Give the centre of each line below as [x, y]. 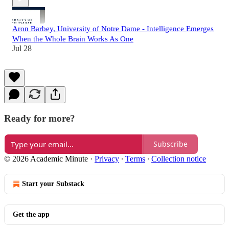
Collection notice [179, 158]
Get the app [31, 214]
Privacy [107, 158]
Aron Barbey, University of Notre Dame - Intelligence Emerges [113, 29]
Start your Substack [53, 184]
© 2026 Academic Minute [46, 158]
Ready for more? [40, 119]
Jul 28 [22, 49]
